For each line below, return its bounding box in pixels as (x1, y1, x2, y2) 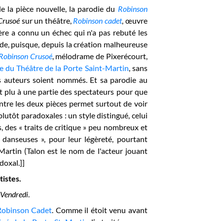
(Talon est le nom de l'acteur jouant (22, 146, 147, 155)
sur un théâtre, (19, 16, 74, 25)
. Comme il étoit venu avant (52, 205, 147, 215)
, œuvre (122, 16, 147, 25)
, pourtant (112, 134, 147, 144)
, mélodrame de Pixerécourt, (52, 51, 147, 61)
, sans (128, 63, 147, 73)
